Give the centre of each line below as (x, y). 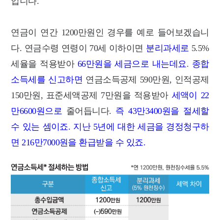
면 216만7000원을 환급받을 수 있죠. (78, 143)
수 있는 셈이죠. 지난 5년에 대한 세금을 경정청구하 (110, 127)
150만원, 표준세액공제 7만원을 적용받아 (91, 96)
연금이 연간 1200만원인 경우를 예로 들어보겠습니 (110, 33)
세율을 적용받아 (43, 64)
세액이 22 (190, 96)
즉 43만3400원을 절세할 (162, 111)
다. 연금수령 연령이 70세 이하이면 (79, 48)
